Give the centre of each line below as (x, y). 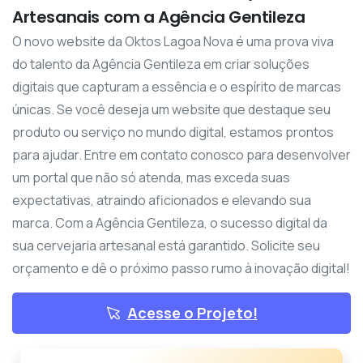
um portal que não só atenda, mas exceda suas (151, 178)
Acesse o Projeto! (192, 313)
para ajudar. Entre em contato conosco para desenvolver (181, 155)
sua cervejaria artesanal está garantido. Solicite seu (166, 246)
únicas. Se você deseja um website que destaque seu (171, 110)
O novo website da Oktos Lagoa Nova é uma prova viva (173, 42)
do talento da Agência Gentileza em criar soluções (161, 64)
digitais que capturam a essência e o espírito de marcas (177, 87)
